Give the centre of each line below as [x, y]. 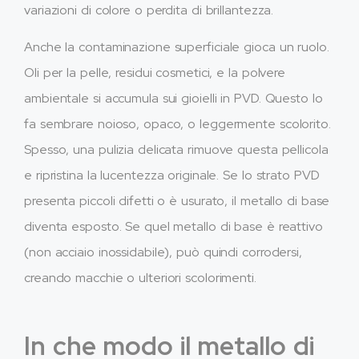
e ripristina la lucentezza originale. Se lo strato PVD [172, 175]
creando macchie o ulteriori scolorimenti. [140, 278]
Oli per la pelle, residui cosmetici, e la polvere [155, 73]
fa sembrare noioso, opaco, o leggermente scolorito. [177, 124]
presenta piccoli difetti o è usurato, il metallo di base [177, 201]
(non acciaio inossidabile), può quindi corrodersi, [163, 252]
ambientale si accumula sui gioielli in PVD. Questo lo [173, 99]
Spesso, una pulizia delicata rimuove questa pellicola [176, 150]
